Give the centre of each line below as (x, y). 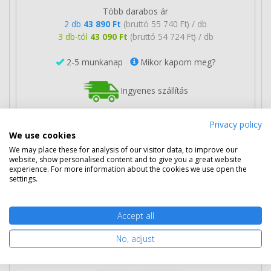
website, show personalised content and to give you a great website (125, 159)
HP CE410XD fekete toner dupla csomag (149, 203)
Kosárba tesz (140, 159)
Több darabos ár (135, 11)
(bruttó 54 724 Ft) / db (171, 36)
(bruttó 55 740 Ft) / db (165, 24)
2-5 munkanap (97, 62)
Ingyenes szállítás (153, 90)
